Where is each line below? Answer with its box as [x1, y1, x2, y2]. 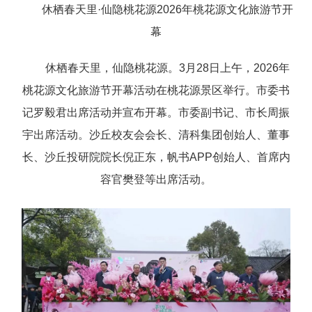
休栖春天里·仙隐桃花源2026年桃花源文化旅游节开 [41, 3, 293, 16]
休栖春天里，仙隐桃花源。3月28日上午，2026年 [45, 62, 290, 75]
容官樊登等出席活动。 [100, 173, 212, 186]
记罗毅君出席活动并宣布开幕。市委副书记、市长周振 [22, 107, 290, 119]
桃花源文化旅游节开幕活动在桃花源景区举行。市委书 [22, 84, 290, 97]
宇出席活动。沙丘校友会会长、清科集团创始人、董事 [22, 129, 290, 141]
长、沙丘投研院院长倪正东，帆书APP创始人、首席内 [22, 151, 290, 164]
